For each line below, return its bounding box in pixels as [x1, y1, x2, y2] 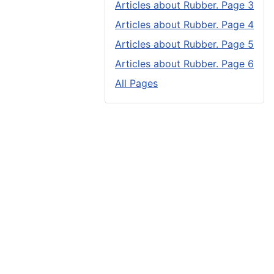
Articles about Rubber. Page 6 [115, 57, 254, 70]
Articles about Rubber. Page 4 [115, 18, 254, 31]
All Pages [115, 77, 158, 90]
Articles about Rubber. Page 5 [115, 38, 254, 51]
